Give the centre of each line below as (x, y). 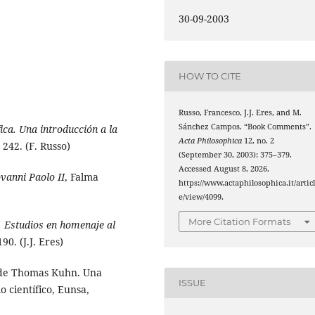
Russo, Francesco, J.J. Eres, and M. (240, 112)
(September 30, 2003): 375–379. (236, 154)
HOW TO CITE (210, 76)
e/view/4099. (201, 197)
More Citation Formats (240, 222)
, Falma (82, 177)
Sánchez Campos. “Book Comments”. (245, 126)
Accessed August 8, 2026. (224, 168)
